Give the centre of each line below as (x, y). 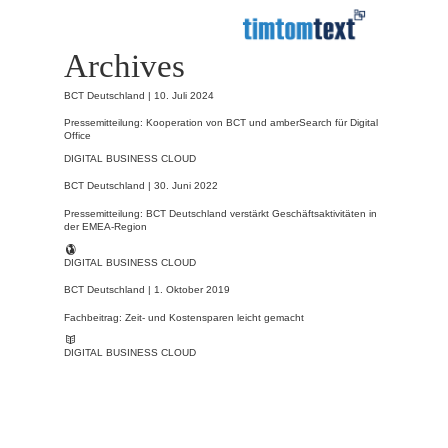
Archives (124, 66)
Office (77, 136)
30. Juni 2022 (186, 186)
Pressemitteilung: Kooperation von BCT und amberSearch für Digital (221, 123)
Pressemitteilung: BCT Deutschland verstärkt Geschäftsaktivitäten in (220, 213)
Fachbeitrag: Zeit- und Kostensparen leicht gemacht (184, 317)
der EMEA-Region (105, 226)
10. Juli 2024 (184, 95)
